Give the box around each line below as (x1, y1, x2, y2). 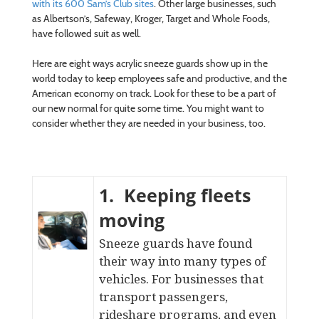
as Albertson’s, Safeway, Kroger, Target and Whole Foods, (31, 12, 270, 25)
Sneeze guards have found (98, 235, 252, 251)
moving (98, 208, 164, 232)
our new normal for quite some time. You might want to (31, 102, 264, 115)
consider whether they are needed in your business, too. (31, 117, 266, 130)
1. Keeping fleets (98, 183, 251, 207)
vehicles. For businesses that (98, 271, 263, 287)
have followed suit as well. (31, 27, 141, 40)
